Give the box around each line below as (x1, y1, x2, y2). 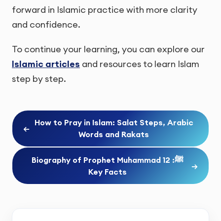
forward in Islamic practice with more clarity (12, 4, 197, 16)
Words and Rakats (78, 129, 149, 140)
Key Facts (88, 167, 127, 177)
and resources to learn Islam (80, 58, 199, 70)
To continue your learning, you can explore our (12, 43, 205, 55)
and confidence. (12, 19, 80, 31)
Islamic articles (12, 58, 80, 70)
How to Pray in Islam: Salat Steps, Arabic (34, 117, 193, 128)
